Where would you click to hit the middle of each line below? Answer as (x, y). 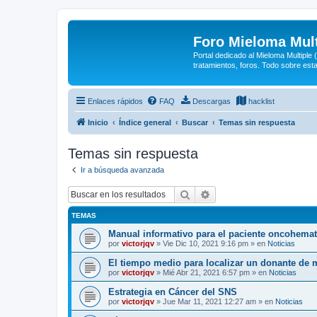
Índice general (145, 122)
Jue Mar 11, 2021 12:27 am (209, 301)
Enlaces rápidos (115, 101)
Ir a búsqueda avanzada (122, 169)
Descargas (212, 101)
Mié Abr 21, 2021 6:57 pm (206, 272)
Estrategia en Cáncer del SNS (173, 292)
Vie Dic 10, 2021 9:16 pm (206, 243)
